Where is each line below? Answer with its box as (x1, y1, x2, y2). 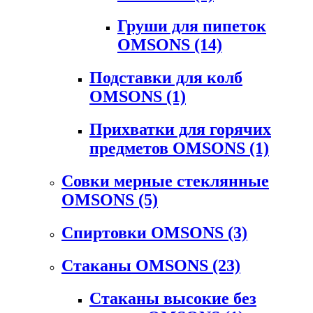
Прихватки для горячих (89, 120, 271, 139)
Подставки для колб (89, 68, 242, 87)
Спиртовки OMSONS (61, 224, 228, 242)
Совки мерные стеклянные (61, 172, 269, 191)
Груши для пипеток (117, 17, 266, 36)
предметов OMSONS (89, 139, 249, 158)
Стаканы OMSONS (61, 256, 212, 275)
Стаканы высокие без (89, 289, 256, 307)
